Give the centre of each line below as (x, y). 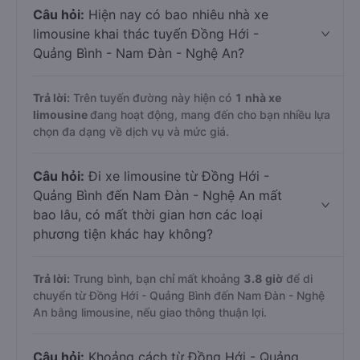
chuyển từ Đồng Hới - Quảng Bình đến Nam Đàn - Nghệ (179, 295)
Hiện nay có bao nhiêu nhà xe (176, 14)
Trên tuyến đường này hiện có (152, 98)
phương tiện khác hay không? (123, 234)
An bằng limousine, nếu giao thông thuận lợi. (150, 312)
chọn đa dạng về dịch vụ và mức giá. (131, 131)
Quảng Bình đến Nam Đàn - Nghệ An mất (157, 195)
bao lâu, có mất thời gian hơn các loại (148, 215)
